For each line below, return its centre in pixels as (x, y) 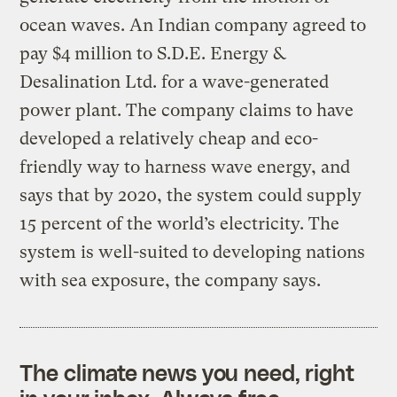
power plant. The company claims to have (187, 110)
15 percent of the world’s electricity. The (180, 223)
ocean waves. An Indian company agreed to (193, 25)
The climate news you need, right (187, 372)
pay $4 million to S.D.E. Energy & (153, 53)
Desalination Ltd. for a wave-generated (175, 82)
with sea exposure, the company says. (171, 280)
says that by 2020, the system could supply (191, 195)
